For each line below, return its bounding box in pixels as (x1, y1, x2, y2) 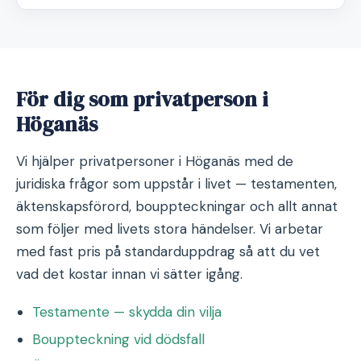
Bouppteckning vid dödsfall (32, 330, 205, 348)
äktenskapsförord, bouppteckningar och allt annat (16, 197, 338, 215)
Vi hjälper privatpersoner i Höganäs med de (16, 152, 293, 170)
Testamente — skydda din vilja (32, 303, 222, 321)
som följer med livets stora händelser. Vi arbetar (16, 220, 323, 238)
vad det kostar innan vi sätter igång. (16, 265, 243, 283)
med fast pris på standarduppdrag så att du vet (16, 243, 320, 260)
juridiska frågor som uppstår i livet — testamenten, (16, 175, 337, 193)
